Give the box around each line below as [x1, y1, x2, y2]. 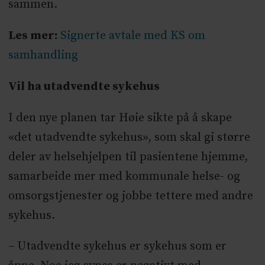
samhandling [8, 47, 78, 63]
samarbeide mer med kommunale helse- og [8, 169, 240, 184]
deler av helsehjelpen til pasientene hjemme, [8, 149, 248, 164]
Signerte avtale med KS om [60, 28, 205, 43]
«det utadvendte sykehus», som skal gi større [8, 130, 250, 145]
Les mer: [8, 28, 60, 43]
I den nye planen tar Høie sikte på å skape [8, 110, 232, 125]
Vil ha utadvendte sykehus [8, 79, 160, 94]
